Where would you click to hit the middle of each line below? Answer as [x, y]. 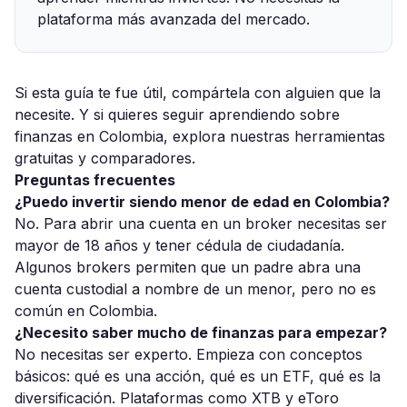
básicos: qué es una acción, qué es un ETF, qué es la [198, 376]
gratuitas [44, 158]
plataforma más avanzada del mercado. [174, 19]
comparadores [141, 158]
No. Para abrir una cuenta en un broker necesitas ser [201, 223]
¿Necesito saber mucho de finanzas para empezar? [201, 333]
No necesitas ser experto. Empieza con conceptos [189, 354]
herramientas [340, 136]
